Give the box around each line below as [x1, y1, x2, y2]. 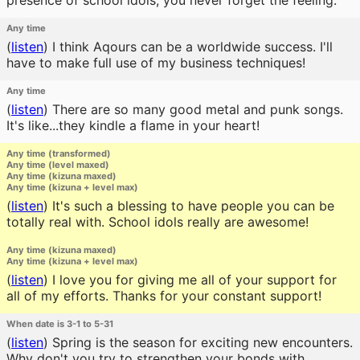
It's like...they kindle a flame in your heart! [6, 117, 260, 133]
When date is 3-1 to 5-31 [6, 318, 113, 329]
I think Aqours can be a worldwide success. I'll [48, 39, 333, 55]
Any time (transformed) [6, 148, 111, 159]
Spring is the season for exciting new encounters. [48, 334, 353, 350]
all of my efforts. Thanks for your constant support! [6, 288, 321, 304]
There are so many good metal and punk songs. [48, 101, 343, 117]
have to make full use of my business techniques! [6, 55, 305, 71]
